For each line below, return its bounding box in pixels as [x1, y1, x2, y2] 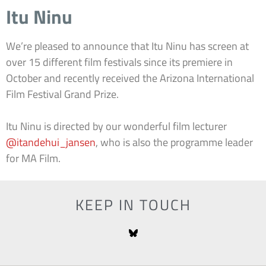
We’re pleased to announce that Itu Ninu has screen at [6, 37, 249, 54]
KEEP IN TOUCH [75, 194, 191, 217]
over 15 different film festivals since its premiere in [6, 53, 233, 70]
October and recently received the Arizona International [6, 69, 254, 86]
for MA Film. [6, 150, 61, 166]
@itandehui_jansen [6, 134, 96, 150]
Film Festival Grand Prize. [6, 85, 119, 102]
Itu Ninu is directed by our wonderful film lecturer [6, 118, 227, 134]
